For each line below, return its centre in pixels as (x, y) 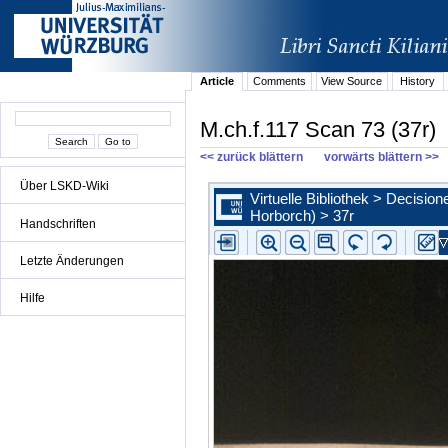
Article (217, 81)
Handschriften (58, 223)
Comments (279, 81)
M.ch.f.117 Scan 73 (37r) (318, 129)
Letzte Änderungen (72, 260)
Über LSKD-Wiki (64, 186)
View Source (352, 81)
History (418, 81)
